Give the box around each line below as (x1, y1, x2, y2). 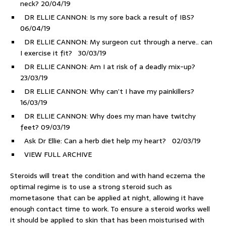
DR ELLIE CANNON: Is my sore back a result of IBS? (22, 12, 196, 23)
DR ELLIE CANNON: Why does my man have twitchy (22, 110, 196, 122)
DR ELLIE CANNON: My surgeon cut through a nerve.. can (22, 36, 212, 47)
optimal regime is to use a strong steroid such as (10, 181, 172, 192)
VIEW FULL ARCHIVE (22, 149, 92, 160)
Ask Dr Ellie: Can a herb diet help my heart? (22, 135, 172, 146)
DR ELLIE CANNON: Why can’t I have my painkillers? (22, 86, 198, 97)
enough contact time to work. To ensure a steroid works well (10, 203, 210, 214)
